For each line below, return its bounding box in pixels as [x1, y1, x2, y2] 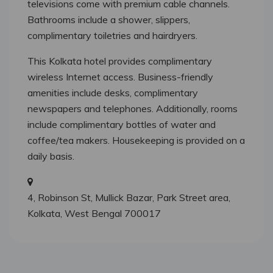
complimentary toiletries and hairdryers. [27, 29, 197, 42]
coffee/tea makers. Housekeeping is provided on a [27, 134, 245, 147]
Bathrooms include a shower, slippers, [27, 13, 190, 26]
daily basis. [27, 150, 74, 163]
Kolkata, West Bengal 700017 [27, 207, 161, 220]
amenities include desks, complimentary [27, 87, 198, 99]
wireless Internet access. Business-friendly [27, 71, 213, 83]
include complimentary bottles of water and [27, 118, 216, 131]
